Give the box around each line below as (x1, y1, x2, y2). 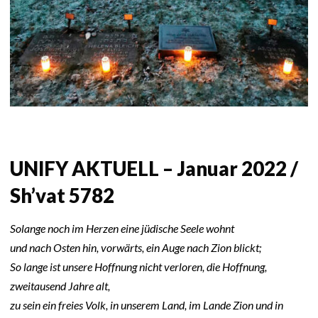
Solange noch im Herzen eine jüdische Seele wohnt (10, 221, 234, 236)
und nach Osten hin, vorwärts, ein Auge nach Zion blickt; (10, 241, 261, 255)
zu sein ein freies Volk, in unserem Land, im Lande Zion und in (10, 298, 283, 312)
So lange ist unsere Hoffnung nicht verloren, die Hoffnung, (10, 260, 267, 274)
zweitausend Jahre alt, (10, 279, 110, 293)
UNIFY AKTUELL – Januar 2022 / (10, 156, 298, 180)
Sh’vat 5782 (10, 183, 114, 207)
